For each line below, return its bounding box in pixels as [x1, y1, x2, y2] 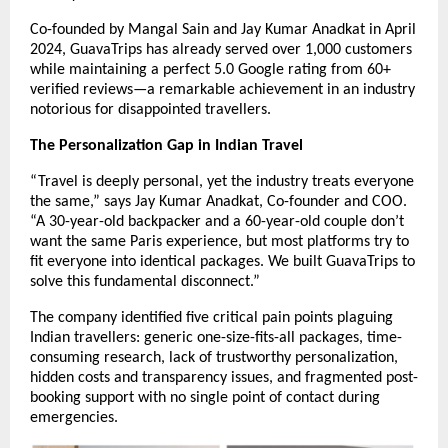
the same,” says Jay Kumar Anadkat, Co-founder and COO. [30, 193, 407, 210]
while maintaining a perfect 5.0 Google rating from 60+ [30, 61, 391, 78]
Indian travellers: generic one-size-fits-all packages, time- [30, 329, 402, 346]
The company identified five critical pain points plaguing [30, 309, 393, 326]
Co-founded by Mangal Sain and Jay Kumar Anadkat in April [30, 21, 416, 38]
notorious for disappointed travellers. [30, 101, 271, 118]
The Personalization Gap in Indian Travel [30, 137, 303, 154]
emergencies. [30, 409, 118, 426]
